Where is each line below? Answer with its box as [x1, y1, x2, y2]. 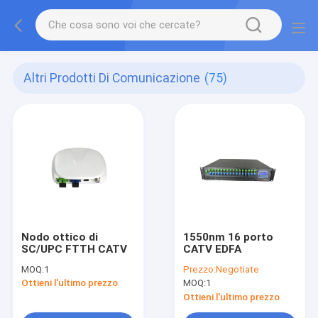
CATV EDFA [183, 242, 242, 256]
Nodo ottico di [21, 230, 98, 243]
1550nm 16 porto [183, 230, 274, 243]
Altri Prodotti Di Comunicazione [23, 71, 201, 86]
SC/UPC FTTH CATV [21, 242, 127, 256]
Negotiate [216, 264, 260, 275]
